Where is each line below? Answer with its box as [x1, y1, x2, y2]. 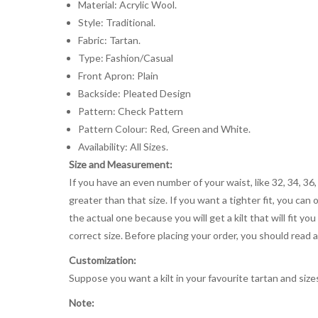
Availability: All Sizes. [77, 140, 168, 153]
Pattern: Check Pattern [77, 104, 183, 117]
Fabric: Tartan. [77, 33, 141, 46]
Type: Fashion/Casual [77, 51, 173, 64]
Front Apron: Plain [77, 69, 158, 82]
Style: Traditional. [77, 16, 155, 28]
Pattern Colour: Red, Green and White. [77, 122, 251, 135]
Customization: [69, 253, 136, 266]
